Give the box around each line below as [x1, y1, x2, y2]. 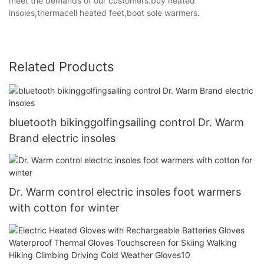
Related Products [9, 58, 114, 74]
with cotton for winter [9, 202, 120, 214]
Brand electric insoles [9, 131, 115, 144]
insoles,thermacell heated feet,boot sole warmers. [9, 7, 200, 18]
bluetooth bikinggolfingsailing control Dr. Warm [9, 115, 244, 128]
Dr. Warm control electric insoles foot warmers [9, 186, 241, 199]
